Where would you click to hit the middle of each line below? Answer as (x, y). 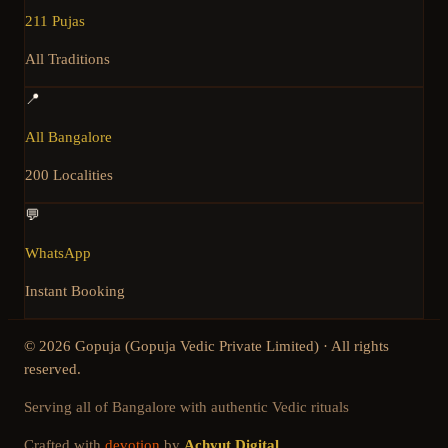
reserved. (52, 369)
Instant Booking (75, 291)
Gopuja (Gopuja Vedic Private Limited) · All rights (230, 346)
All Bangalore (68, 137)
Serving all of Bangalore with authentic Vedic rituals (186, 407)
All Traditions (67, 59)
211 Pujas (55, 21)
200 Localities (69, 175)
